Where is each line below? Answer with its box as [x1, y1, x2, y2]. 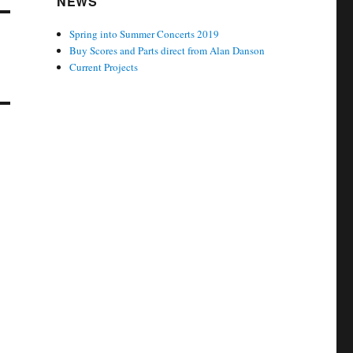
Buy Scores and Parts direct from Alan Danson [69, 43, 266, 58]
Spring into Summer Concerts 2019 [69, 26, 220, 41]
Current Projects [69, 59, 139, 74]
